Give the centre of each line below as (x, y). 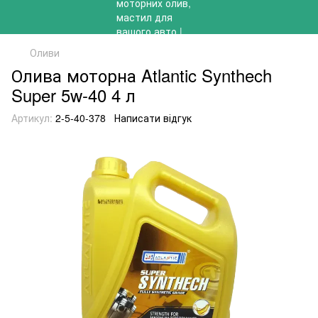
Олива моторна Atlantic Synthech (142, 75)
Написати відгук (153, 118)
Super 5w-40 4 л (73, 95)
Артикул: (32, 118)
